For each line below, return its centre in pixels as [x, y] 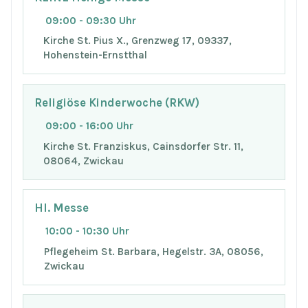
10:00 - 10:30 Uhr [87, 231]
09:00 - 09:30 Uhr [91, 20]
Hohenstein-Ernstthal [95, 55]
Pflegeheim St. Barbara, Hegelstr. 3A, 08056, [153, 251]
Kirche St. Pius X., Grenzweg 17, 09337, [137, 41]
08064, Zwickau [84, 161]
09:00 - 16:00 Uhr [89, 125]
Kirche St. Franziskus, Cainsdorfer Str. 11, [144, 146]
